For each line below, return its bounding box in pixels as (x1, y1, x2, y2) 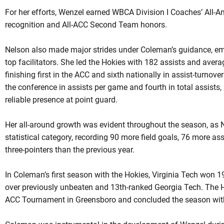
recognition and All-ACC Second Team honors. (4, 20, 167, 29)
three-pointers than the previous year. (4, 145, 134, 154)
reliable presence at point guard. (4, 95, 117, 104)
